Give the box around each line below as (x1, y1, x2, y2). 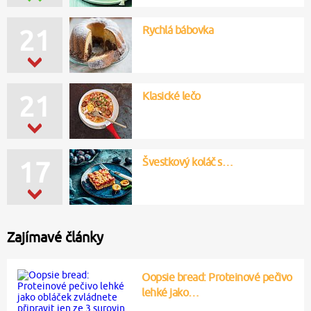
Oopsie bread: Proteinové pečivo (142, 270, 292, 283)
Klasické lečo (142, 89, 201, 102)
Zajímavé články (7, 228, 103, 245)
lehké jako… (142, 285, 199, 299)
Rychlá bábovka (142, 23, 213, 36)
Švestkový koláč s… (142, 155, 233, 168)
